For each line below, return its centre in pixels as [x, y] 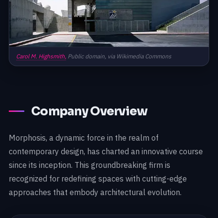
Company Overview [90, 111]
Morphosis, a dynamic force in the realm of [84, 137]
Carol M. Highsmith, [41, 56]
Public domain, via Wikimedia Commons [119, 56]
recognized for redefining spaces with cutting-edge [98, 178]
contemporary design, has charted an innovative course [106, 151]
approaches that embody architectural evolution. [95, 192]
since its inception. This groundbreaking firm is [90, 165]
